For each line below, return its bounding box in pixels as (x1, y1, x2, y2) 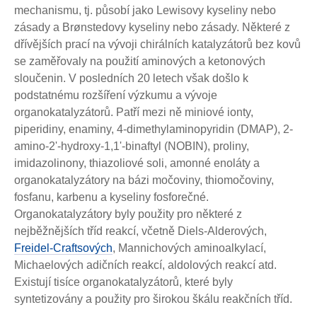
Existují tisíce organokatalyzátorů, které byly (14, 276, 233, 288)
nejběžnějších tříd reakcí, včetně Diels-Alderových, (14, 225, 267, 237)
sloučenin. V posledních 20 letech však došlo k (14, 72, 248, 84)
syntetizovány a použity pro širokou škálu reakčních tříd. (14, 293, 292, 305)
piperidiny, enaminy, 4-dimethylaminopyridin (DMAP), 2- (14, 123, 293, 135)
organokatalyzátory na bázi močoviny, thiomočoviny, (14, 174, 274, 186)
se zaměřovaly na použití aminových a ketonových (14, 55, 265, 67)
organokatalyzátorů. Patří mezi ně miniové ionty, (14, 106, 253, 118)
